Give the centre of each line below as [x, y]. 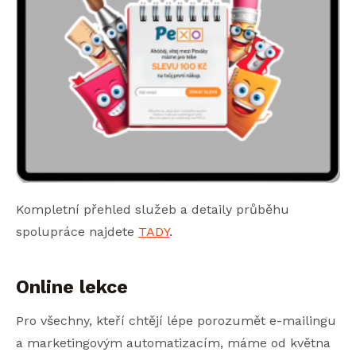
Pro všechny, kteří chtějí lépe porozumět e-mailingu [176, 321]
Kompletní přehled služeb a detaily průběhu [153, 210]
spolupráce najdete [77, 232]
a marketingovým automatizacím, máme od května [173, 343]
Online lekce [72, 287]
